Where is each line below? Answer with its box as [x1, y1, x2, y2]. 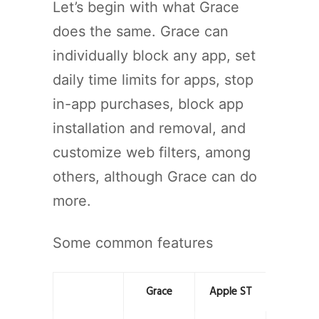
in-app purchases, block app [53, 95, 244, 113]
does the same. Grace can [53, 22, 229, 40]
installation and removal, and [53, 119, 246, 137]
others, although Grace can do [53, 167, 257, 185]
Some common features [53, 234, 213, 251]
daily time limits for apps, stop [53, 70, 253, 88]
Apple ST [209, 283, 252, 300]
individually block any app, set [53, 46, 256, 64]
